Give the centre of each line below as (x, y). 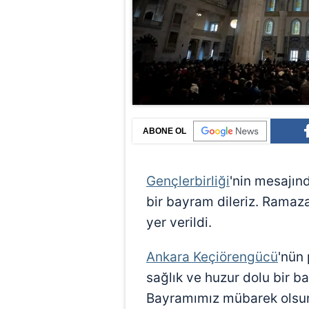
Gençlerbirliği (188, 181)
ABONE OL (165, 131)
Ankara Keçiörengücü (212, 257)
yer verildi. (179, 223)
